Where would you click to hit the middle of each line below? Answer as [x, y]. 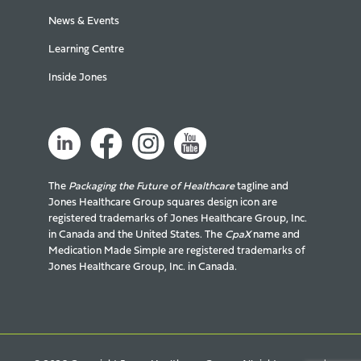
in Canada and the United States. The [137, 234]
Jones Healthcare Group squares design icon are [163, 202]
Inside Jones [78, 77]
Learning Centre [86, 49]
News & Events [84, 21]
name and [275, 234]
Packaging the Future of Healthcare [151, 186]
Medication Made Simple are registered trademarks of [177, 251]
